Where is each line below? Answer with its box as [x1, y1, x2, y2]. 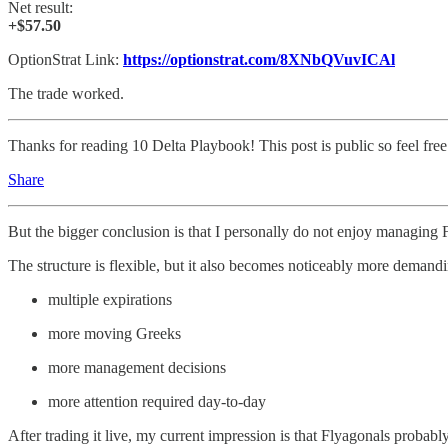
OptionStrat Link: [8, 50, 123, 68]
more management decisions [48, 358, 226, 376]
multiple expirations [48, 290, 172, 308]
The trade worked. [8, 84, 124, 102]
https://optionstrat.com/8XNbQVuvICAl [123, 50, 395, 68]
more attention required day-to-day [48, 392, 266, 410]
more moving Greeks [48, 324, 181, 342]
